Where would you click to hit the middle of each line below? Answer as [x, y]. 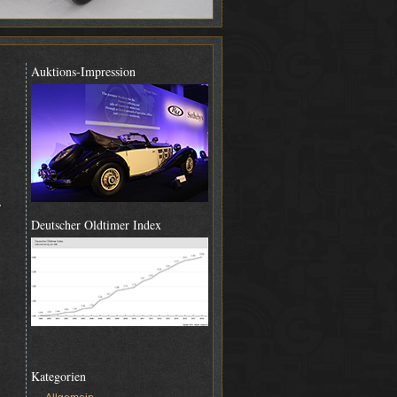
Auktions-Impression [83, 71]
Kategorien [58, 376]
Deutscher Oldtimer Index [96, 225]
